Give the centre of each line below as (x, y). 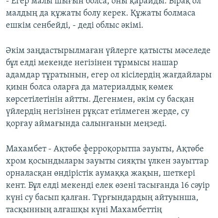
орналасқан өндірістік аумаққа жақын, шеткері (100, 174)
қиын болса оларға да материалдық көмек (90, 88)
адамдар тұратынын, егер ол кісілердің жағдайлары (109, 75)
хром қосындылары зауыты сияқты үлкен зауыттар (107, 162)
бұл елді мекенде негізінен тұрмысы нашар (92, 63)
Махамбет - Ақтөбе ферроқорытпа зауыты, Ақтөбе (105, 149)
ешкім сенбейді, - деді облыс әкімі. (75, 26)
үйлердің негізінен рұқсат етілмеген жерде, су (98, 112)
